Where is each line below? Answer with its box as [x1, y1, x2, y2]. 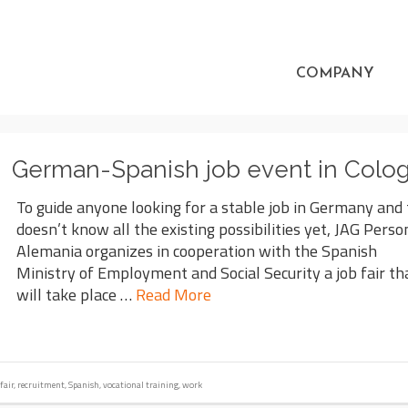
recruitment [17, 378, 65, 392]
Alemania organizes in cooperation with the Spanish [16, 239, 378, 263]
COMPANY [296, 66, 374, 81]
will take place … [16, 282, 137, 307]
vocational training [103, 378, 178, 392]
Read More [136, 282, 212, 307]
